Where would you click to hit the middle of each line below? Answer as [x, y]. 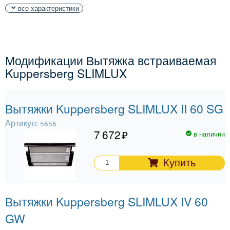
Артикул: [23, 123]
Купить [180, 162]
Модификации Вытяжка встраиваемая [111, 61]
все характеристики [49, 8]
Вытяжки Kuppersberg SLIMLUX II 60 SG [114, 108]
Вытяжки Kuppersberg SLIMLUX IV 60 [107, 201]
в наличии [209, 133]
